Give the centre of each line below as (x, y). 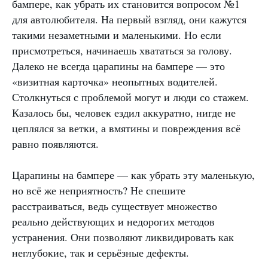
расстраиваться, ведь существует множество (115, 206)
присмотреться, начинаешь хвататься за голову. (122, 51)
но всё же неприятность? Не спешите (99, 191)
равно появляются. (55, 144)
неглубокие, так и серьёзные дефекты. (100, 253)
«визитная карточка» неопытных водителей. (115, 82)
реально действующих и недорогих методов (113, 222)
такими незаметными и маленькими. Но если (117, 35)
